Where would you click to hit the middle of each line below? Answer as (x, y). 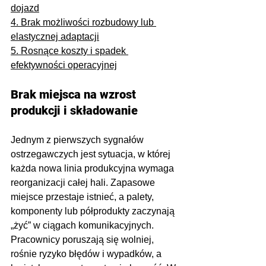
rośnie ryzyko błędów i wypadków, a (87, 254)
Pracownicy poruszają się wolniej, (83, 240)
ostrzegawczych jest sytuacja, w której (92, 154)
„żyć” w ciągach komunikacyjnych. (83, 226)
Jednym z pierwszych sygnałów (78, 140)
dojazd (25, 8)
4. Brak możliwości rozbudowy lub (83, 23)
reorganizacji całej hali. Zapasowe (84, 183)
